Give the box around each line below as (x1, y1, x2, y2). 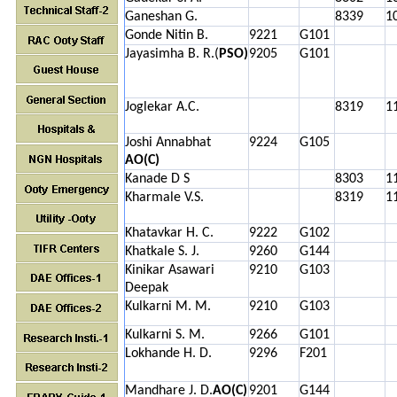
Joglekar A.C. (125, 100, 199, 114)
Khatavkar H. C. (125, 226, 214, 240)
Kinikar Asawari (125, 263, 214, 277)
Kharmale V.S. (125, 191, 204, 205)
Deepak (125, 281, 168, 295)
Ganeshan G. (125, 10, 198, 24)
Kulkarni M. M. (125, 300, 211, 314)
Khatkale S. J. (125, 245, 199, 259)
